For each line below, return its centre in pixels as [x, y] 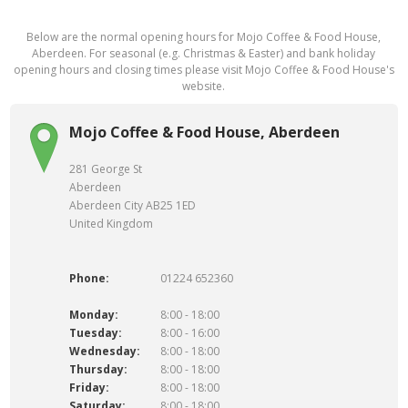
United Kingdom [112, 224]
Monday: [94, 315]
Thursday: [99, 369]
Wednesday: [105, 351]
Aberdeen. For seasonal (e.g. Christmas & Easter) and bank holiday [204, 53]
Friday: [90, 388]
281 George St [106, 169]
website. [204, 86]
